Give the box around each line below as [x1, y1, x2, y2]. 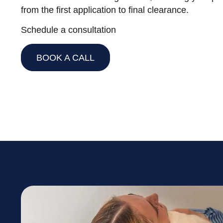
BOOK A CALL [36, 52, 95, 63]
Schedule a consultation [21, 25, 116, 35]
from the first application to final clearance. [21, 5, 189, 15]
